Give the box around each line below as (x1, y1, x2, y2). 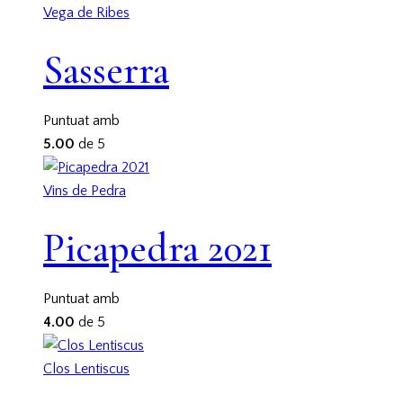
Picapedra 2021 (43, 224, 272, 273)
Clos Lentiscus (43, 360, 130, 377)
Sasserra (43, 46, 169, 95)
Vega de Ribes (43, 4, 130, 21)
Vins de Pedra (43, 182, 126, 199)
